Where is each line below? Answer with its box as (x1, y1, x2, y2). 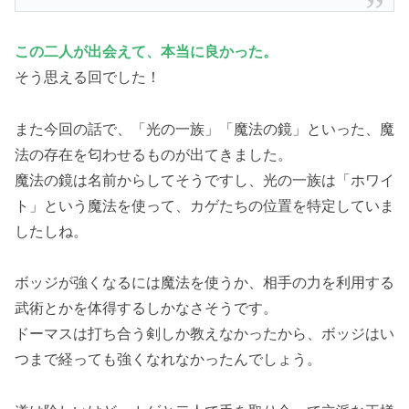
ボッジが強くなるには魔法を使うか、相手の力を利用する (15, 273, 394, 292)
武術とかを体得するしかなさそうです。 (15, 299, 278, 318)
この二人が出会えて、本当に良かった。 (15, 41, 278, 60)
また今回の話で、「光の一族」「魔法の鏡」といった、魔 (15, 119, 394, 138)
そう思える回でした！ (15, 67, 161, 86)
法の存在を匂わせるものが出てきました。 (15, 144, 292, 163)
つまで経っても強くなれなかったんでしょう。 (15, 350, 321, 369)
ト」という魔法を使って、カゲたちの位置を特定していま (15, 195, 394, 215)
